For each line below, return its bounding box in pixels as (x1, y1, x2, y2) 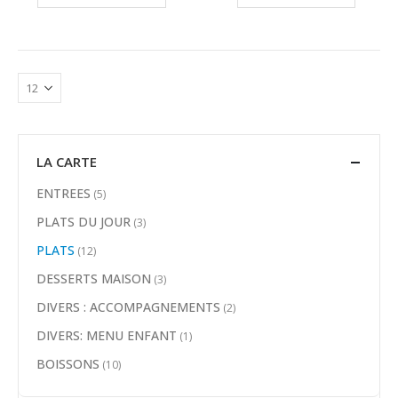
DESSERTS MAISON (36, 269, 151, 287)
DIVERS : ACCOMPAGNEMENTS (36, 298, 220, 315)
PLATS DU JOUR (36, 212, 131, 230)
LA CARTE (36, 152, 97, 171)
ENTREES (36, 184, 91, 202)
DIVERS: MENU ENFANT (36, 326, 177, 344)
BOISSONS (36, 354, 99, 372)
